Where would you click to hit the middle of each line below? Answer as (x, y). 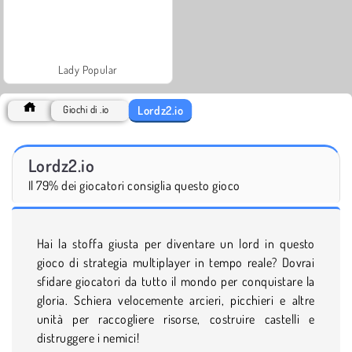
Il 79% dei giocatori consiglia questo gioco (134, 185)
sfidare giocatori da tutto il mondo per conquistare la (176, 281)
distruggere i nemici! (88, 337)
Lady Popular (88, 69)
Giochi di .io (86, 109)
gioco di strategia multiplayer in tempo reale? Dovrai (176, 262)
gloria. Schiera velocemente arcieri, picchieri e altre (176, 300)
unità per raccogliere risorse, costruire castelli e (176, 319)
